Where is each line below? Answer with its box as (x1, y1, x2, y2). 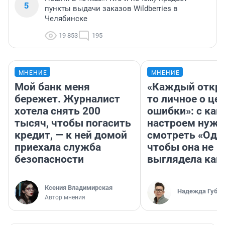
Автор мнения (45, 194, 85, 201)
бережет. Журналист (15, 93, 120, 105)
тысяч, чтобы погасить (15, 117, 131, 130)
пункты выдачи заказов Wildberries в (45, 4, 178, 14)
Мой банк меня (15, 81, 90, 93)
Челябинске (45, 14, 87, 24)
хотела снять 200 (15, 105, 100, 118)
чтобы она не (147, 141, 213, 154)
